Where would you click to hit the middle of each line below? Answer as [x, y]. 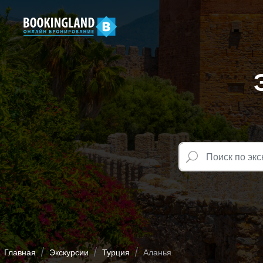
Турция [116, 252]
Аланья [157, 252]
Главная [20, 252]
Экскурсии [69, 252]
